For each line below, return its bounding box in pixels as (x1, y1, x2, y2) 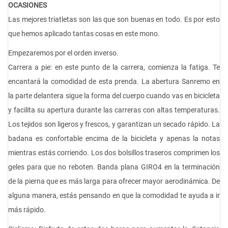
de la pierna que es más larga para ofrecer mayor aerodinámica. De (8, 177, 220, 186)
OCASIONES (8, 1, 47, 10)
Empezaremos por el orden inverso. (8, 49, 119, 58)
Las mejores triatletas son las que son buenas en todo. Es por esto (8, 15, 220, 24)
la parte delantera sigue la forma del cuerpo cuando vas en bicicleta (8, 92, 220, 100)
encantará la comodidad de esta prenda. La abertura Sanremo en (8, 77, 220, 86)
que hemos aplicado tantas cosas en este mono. (8, 30, 160, 38)
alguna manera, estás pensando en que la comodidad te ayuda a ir (8, 191, 220, 200)
